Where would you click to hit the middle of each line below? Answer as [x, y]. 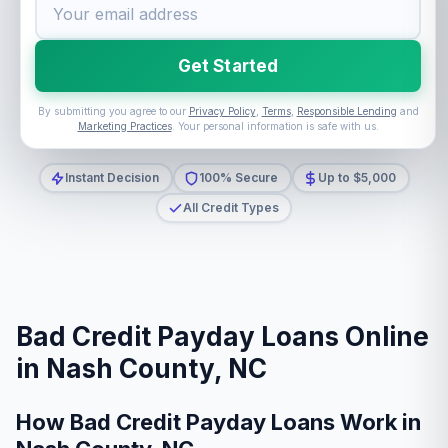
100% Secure [238, 177]
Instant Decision [112, 177]
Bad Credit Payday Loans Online [222, 336]
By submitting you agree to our [113, 111]
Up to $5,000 [357, 177]
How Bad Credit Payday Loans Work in [218, 422]
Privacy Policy [222, 111]
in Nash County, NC [141, 368]
